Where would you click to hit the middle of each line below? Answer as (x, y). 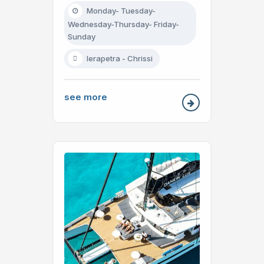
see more (86, 97)
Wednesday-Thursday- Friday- (123, 24)
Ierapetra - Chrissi (120, 58)
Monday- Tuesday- (121, 10)
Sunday (82, 36)
